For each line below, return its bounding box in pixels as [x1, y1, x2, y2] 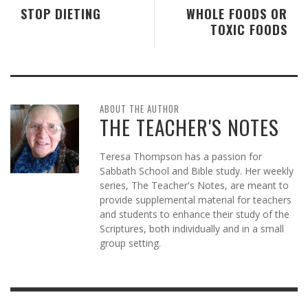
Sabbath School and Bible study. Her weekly [100, 164, 294, 177]
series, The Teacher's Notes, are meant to [100, 178, 289, 192]
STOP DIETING [21, 3, 101, 23]
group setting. [100, 236, 161, 250]
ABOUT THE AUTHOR [100, 101, 179, 115]
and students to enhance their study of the [100, 207, 289, 221]
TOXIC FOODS [210, 19, 287, 38]
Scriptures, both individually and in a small [100, 221, 284, 235]
